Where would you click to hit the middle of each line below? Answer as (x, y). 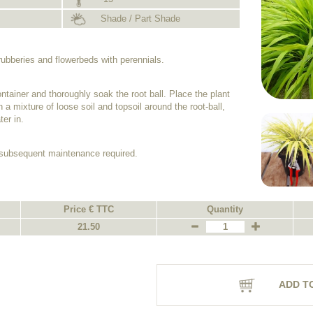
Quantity (225, 209)
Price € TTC (89, 209)
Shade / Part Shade (139, 19)
